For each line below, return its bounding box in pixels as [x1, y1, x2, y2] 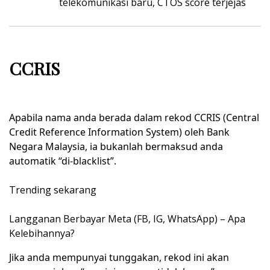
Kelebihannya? [9, 227, 75, 240]
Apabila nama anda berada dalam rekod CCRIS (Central [9, 111, 259, 125]
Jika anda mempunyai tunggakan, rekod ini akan [9, 251, 229, 265]
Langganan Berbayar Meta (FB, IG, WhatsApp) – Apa [9, 212, 245, 226]
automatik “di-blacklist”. [9, 154, 116, 168]
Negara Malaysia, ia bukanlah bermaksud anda [9, 140, 223, 154]
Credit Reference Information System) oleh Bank [9, 125, 230, 139]
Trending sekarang [9, 183, 96, 197]
